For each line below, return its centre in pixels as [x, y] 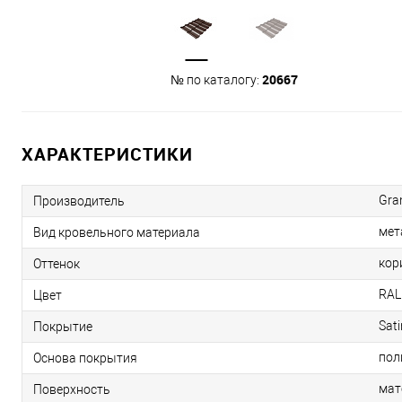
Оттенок [57, 263]
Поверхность [72, 389]
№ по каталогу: [216, 79]
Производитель [79, 201]
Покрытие [63, 326]
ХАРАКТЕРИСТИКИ [107, 153]
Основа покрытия [85, 358]
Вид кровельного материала [117, 232]
